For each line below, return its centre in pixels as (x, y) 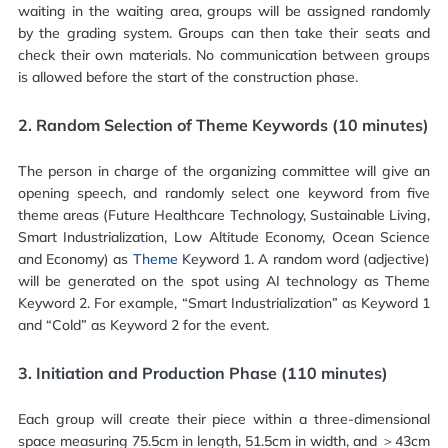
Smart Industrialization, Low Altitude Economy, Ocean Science (224, 236)
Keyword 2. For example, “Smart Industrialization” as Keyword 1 (224, 302)
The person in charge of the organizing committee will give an (224, 170)
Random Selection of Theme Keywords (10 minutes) (232, 125)
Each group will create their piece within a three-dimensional (224, 418)
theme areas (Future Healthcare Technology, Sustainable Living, (224, 214)
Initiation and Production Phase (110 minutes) (211, 372)
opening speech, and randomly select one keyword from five (224, 192)
